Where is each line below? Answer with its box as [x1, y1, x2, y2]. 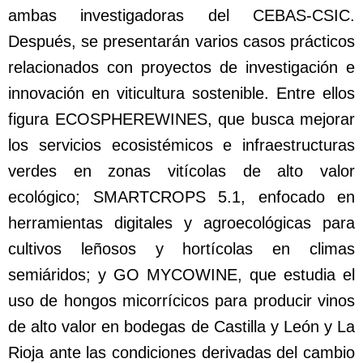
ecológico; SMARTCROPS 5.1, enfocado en [8, 188, 355, 207]
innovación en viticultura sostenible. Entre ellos [8, 84, 355, 103]
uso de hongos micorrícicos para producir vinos [8, 292, 355, 310]
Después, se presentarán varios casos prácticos [8, 32, 355, 51]
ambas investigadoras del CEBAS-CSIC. [8, 6, 355, 25]
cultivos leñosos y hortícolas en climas [8, 240, 355, 258]
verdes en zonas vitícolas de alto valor [8, 162, 355, 181]
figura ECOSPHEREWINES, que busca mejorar [8, 110, 355, 129]
